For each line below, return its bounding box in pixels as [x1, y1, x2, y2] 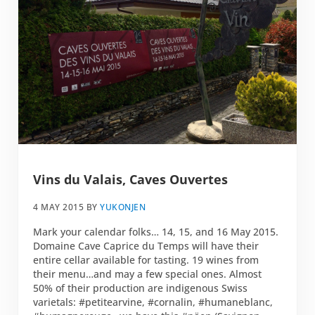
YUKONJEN [100, 200, 146, 213]
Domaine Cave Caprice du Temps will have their [33, 238, 259, 252]
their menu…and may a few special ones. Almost [33, 266, 262, 281]
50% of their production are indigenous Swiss [33, 281, 248, 295]
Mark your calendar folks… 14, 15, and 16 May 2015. [33, 224, 279, 238]
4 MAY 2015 [33, 200, 84, 213]
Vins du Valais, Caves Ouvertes [33, 171, 229, 188]
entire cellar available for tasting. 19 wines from [33, 252, 259, 266]
